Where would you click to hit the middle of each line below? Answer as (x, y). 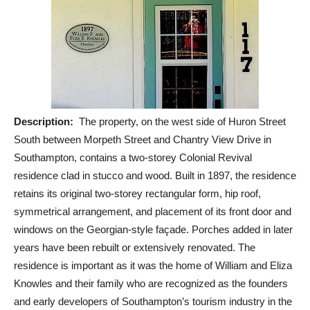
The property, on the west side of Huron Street (182, 121)
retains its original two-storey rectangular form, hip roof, (137, 193)
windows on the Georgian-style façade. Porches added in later (153, 229)
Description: (46, 121)
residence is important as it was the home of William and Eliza (153, 265)
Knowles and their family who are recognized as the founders (151, 283)
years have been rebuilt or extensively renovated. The (135, 247)
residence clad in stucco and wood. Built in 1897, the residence (155, 175)
